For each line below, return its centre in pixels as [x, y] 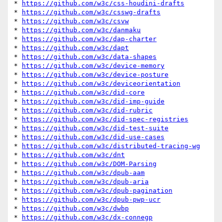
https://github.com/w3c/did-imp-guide [93, 102]
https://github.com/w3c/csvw [75, 21]
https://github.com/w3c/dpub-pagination [97, 191]
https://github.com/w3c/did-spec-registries [105, 119]
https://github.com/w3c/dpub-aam [83, 173]
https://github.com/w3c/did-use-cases [93, 137]
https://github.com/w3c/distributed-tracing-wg [111, 146]
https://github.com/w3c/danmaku [81, 30]
